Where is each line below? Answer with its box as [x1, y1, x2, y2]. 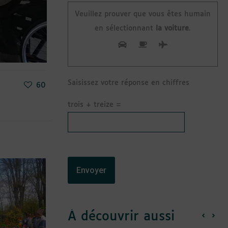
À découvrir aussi [68, 210, 175, 223]
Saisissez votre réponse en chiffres [68, 79, 189, 87]
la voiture [153, 24, 189, 32]
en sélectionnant [95, 24, 153, 32]
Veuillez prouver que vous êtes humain [75, 10, 211, 18]
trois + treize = [68, 101, 121, 108]
